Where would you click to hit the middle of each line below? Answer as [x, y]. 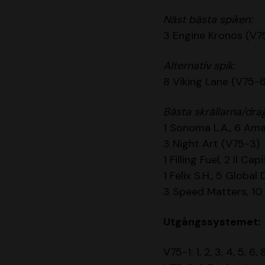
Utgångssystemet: [212, 222]
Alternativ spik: [199, 66]
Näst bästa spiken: [208, 20]
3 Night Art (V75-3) [211, 144]
